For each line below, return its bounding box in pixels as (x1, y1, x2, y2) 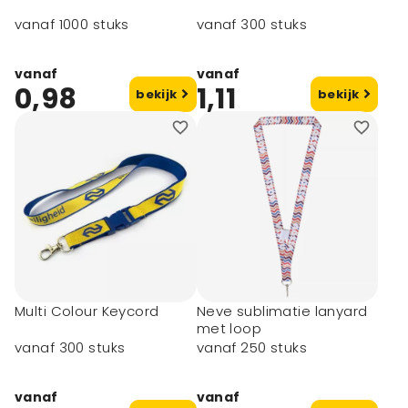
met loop (196, 319, 262, 338)
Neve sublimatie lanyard (196, 301, 368, 321)
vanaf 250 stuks (196, 338, 308, 358)
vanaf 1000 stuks (15, 15, 129, 35)
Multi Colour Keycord (15, 301, 159, 321)
